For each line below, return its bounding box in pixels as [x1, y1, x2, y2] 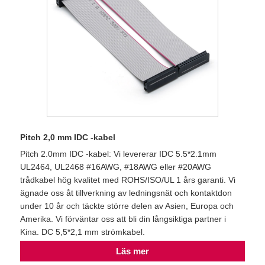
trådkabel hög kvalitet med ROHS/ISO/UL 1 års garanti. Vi [20, 174, 235, 185]
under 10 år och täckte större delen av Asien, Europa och [20, 201, 234, 211]
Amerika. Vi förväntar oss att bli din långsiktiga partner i [20, 214, 226, 224]
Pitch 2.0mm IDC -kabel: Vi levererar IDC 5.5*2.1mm [20, 148, 216, 159]
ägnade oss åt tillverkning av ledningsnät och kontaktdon [20, 188, 232, 198]
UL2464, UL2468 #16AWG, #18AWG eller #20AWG [20, 161, 211, 172]
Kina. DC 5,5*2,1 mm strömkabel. [20, 227, 145, 237]
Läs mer [116, 245, 149, 256]
